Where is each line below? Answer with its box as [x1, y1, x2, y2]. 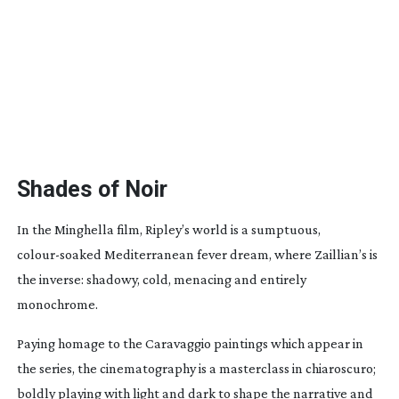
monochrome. [16, 296, 98, 312]
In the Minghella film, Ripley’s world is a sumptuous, [16, 221, 321, 237]
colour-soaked [16, 246, 102, 262]
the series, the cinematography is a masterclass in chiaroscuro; [16, 360, 376, 376]
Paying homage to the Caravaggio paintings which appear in [16, 335, 363, 351]
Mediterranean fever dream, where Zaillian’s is [101, 246, 378, 262]
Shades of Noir [16, 175, 167, 202]
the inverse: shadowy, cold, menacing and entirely [16, 271, 306, 287]
